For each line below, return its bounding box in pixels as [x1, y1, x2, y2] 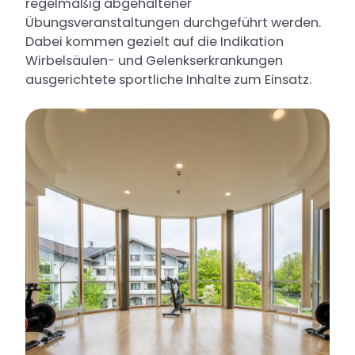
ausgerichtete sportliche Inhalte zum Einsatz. [25, 71, 311, 89]
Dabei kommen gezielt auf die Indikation [25, 32, 284, 51]
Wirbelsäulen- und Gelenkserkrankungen [25, 52, 283, 70]
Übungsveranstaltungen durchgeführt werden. [25, 13, 321, 32]
